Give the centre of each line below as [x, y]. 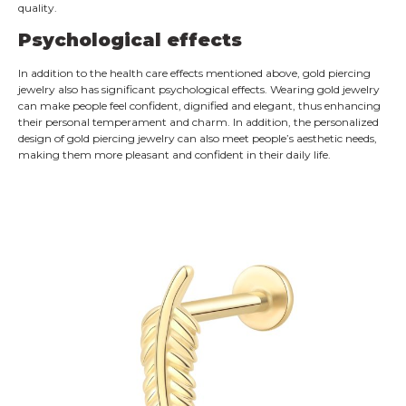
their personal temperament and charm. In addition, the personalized [198, 122]
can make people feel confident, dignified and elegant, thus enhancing [199, 106]
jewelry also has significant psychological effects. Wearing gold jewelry [199, 90]
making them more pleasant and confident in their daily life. [174, 155]
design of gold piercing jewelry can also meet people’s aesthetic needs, [198, 139]
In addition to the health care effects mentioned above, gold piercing [194, 73]
